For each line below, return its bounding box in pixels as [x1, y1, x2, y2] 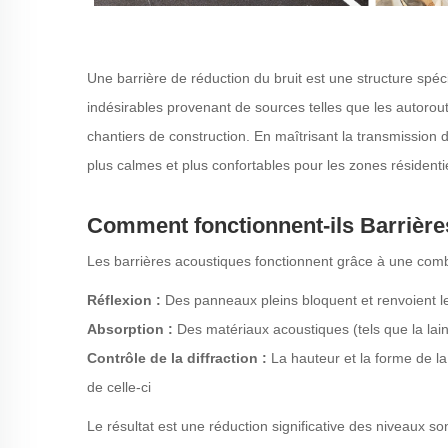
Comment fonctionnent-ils [87, 213, 360, 238]
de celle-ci [87, 379, 151, 395]
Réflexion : [87, 292, 165, 308]
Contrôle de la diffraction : [87, 350, 271, 366]
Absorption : [87, 321, 177, 337]
